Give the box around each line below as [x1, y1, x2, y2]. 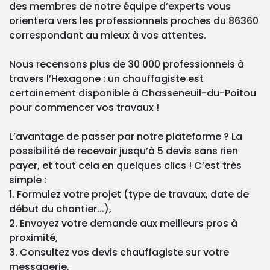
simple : [9, 173, 46, 187]
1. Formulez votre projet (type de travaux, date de [9, 187, 249, 202]
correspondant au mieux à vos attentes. [9, 28, 206, 43]
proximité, [9, 231, 58, 245]
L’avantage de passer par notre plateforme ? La [9, 130, 242, 144]
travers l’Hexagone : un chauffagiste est [9, 72, 204, 86]
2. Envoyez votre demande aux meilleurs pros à [9, 216, 237, 231]
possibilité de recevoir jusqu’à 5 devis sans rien [9, 144, 238, 159]
